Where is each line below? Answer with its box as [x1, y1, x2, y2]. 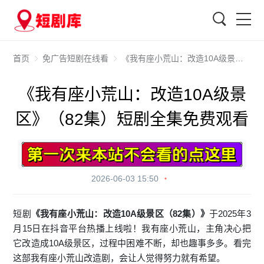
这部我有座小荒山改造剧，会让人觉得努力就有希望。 [13, 252, 226, 263]
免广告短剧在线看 [42, 54, 109, 63]
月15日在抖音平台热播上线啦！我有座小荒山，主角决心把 [13, 223, 251, 233]
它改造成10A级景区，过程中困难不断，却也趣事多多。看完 [13, 237, 251, 248]
